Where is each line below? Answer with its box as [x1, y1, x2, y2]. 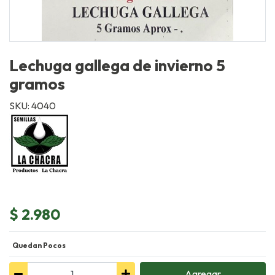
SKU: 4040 [9, 99, 56, 112]
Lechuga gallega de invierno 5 [9, 55, 225, 76]
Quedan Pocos [12, 241, 66, 250]
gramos [9, 74, 65, 94]
